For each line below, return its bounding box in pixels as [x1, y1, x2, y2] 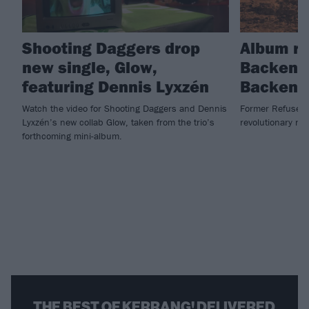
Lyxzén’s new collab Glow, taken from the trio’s [22, 115, 215, 128]
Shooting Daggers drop [22, 37, 200, 58]
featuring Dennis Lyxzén [22, 75, 209, 97]
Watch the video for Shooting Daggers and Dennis [22, 101, 227, 114]
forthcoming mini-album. [22, 129, 122, 142]
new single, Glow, [22, 56, 157, 77]
